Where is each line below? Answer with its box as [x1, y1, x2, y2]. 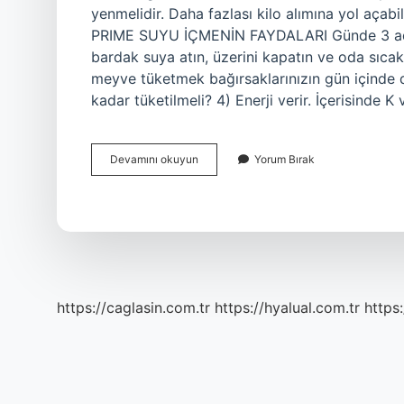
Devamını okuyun [110, 152, 198, 166]
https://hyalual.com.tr [215, 298, 360, 317]
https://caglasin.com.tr [57, 298, 210, 317]
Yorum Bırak [254, 152, 315, 166]
